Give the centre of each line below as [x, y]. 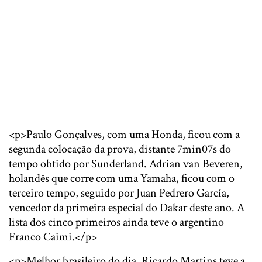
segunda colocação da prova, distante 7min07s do [120, 149]
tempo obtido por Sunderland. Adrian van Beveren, [126, 164]
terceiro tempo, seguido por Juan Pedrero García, [119, 193]
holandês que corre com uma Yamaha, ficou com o [122, 178]
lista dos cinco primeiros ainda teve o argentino [116, 222]
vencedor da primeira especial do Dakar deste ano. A [127, 208]
